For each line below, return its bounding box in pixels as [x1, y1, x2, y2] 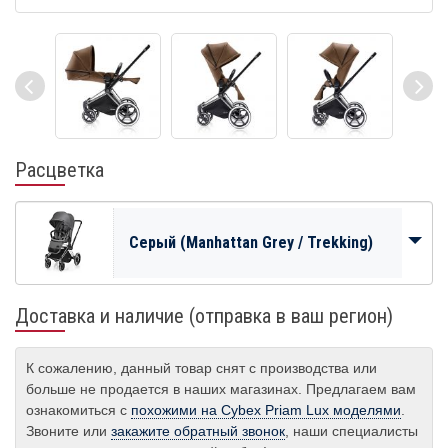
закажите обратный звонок [111, 423, 285, 439]
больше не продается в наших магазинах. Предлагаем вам [26, 381, 416, 397]
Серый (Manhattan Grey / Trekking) [129, 233, 373, 252]
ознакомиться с [26, 402, 131, 418]
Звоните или [26, 423, 111, 439]
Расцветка [15, 158, 104, 182]
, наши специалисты [285, 423, 418, 439]
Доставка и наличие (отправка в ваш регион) [15, 304, 393, 328]
